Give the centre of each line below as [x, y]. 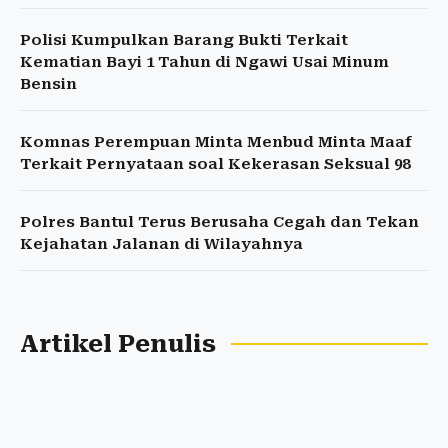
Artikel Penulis [118, 344]
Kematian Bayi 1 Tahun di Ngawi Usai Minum [204, 62]
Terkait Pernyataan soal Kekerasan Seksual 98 [215, 164]
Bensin [48, 84]
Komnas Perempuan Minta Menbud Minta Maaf [216, 142]
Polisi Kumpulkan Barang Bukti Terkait [184, 40]
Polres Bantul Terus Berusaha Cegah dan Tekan [219, 222]
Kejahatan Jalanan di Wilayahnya [161, 244]
